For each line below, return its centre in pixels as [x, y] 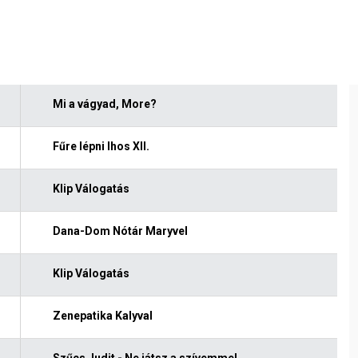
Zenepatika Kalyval [102, 315]
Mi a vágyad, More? [104, 103]
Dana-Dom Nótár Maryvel [120, 231]
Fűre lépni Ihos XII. [101, 146]
